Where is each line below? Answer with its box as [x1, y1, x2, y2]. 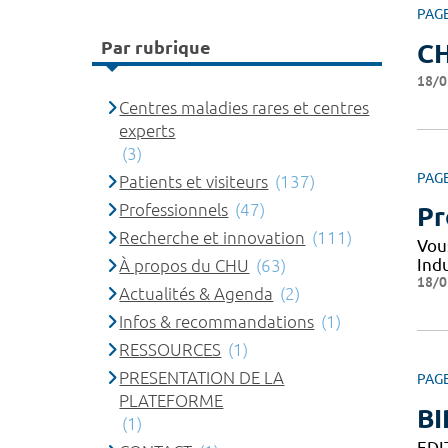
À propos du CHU [119, 255, 250, 275]
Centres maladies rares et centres [119, 97, 370, 117]
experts [119, 120, 176, 140]
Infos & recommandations [119, 311, 315, 331]
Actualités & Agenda [119, 283, 274, 303]
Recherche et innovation [119, 227, 306, 247]
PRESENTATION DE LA [119, 367, 285, 387]
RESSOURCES [119, 339, 222, 359]
